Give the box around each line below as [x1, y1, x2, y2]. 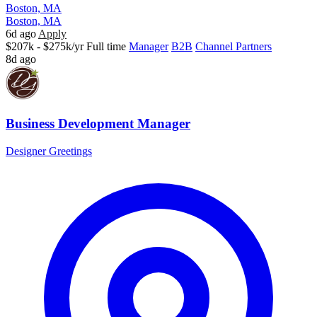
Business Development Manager [6, 115, 190, 131]
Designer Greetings [6, 144, 92, 157]
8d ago [6, 53, 36, 66]
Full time [86, 40, 126, 53]
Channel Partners [195, 40, 272, 53]
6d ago [6, 28, 36, 40]
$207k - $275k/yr [6, 40, 83, 53]
